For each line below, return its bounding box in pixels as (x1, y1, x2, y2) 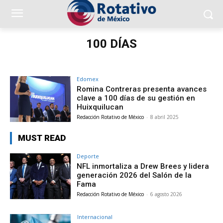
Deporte (77, 152, 100, 160)
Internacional (77, 213, 113, 221)
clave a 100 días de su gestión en (77, 94, 196, 103)
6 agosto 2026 (150, 190, 183, 198)
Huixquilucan (77, 103, 124, 111)
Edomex (77, 75, 99, 83)
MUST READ (18, 132, 66, 143)
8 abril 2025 (150, 113, 179, 120)
